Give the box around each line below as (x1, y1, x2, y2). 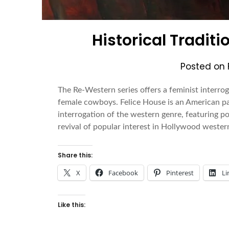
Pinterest (166, 168, 194, 178)
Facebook (108, 168, 139, 178)
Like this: (58, 200, 86, 210)
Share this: (58, 151, 93, 160)
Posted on (180, 60, 228, 73)
